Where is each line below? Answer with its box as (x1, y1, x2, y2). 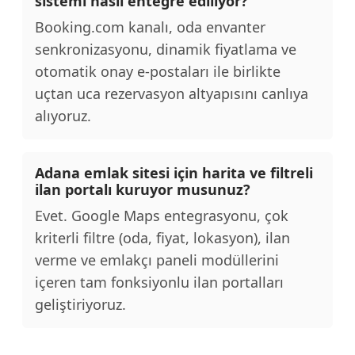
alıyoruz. (35, 106, 91, 125)
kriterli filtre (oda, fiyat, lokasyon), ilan (35, 228, 290, 247)
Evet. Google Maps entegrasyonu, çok (35, 206, 288, 225)
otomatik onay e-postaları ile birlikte (35, 62, 281, 81)
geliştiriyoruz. (35, 295, 126, 314)
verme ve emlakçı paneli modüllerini (35, 250, 279, 269)
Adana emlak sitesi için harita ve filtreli (35, 163, 313, 182)
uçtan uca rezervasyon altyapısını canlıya (35, 84, 308, 103)
